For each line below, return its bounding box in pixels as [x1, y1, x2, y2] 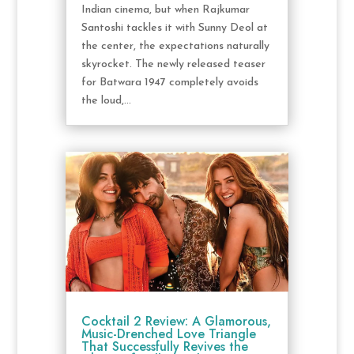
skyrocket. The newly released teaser [81, 58, 265, 71]
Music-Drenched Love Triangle [81, 324, 256, 343]
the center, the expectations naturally [81, 40, 269, 53]
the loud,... [81, 95, 131, 107]
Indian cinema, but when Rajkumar [81, 4, 250, 17]
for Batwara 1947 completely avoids [81, 77, 258, 89]
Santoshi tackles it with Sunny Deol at [81, 22, 268, 35]
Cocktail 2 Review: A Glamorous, [81, 311, 271, 330]
